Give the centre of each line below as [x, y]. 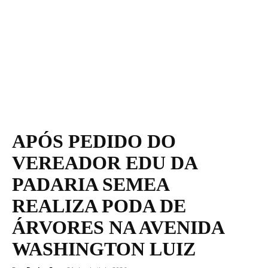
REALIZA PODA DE [99, 205]
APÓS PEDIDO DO [94, 141]
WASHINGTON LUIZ [104, 249]
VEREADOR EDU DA [104, 162]
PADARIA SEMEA [90, 184]
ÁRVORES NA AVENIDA [118, 227]
